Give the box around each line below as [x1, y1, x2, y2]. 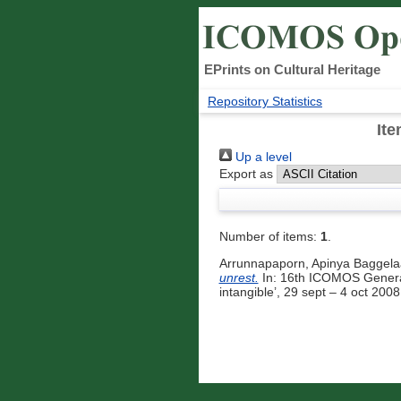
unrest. [218, 270, 259, 286]
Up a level [231, 149, 292, 165]
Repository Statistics [208, 94, 322, 109]
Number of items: [218, 229, 320, 244]
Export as [218, 166, 273, 182]
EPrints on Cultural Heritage [204, 62, 380, 77]
